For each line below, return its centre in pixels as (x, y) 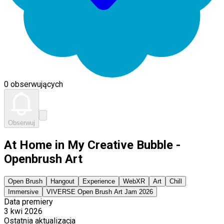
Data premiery (28, 201)
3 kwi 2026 (23, 211)
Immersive (23, 191)
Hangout (62, 181)
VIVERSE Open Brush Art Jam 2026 (100, 191)
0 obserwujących (33, 84)
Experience (99, 181)
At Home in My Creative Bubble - (92, 145)
